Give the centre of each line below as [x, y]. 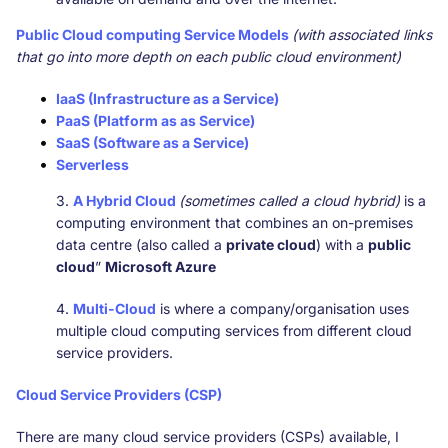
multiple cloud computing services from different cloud [234, 330]
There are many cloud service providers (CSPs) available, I [207, 436]
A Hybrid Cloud [126, 200]
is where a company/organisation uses [282, 308]
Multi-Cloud [114, 308]
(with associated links [362, 34]
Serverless [92, 164]
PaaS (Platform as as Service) [155, 120]
